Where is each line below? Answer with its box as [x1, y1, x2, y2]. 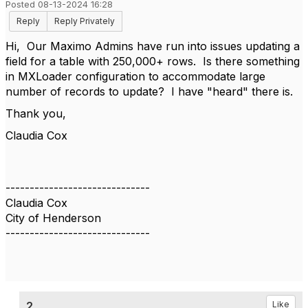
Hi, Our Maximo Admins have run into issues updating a [5, 39, 300, 53]
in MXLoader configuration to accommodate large [5, 69, 265, 83]
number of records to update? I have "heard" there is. [5, 85, 293, 98]
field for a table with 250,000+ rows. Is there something [5, 54, 300, 68]
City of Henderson [5, 211, 101, 225]
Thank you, [5, 107, 66, 120]
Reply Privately [54, 16, 115, 26]
